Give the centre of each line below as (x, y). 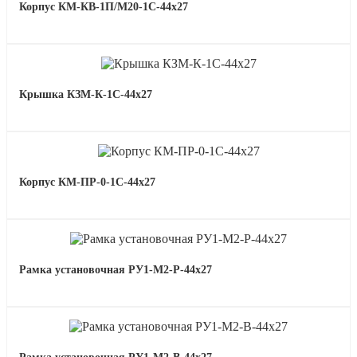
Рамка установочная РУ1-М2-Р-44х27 (116, 270)
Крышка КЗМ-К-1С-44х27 (86, 95)
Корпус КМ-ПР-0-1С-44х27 (87, 182)
